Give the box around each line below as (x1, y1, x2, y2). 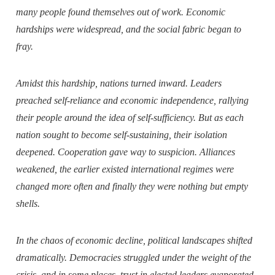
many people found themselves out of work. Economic (16, 6, 226, 17)
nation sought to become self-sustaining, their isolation (16, 129, 228, 140)
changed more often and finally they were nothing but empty (16, 180, 249, 192)
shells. (16, 198, 41, 209)
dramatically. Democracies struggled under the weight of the (16, 252, 252, 263)
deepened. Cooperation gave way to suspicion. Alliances (16, 146, 236, 157)
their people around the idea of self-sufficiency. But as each (16, 112, 244, 123)
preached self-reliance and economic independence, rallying (16, 95, 249, 106)
